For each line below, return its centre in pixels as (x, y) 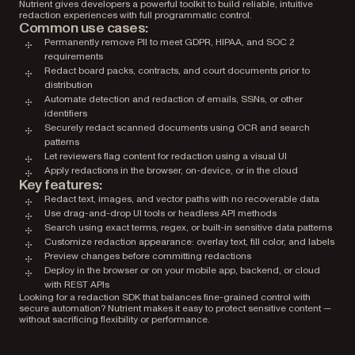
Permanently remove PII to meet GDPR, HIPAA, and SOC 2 (170, 42)
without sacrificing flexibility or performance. (115, 319)
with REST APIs (77, 284)
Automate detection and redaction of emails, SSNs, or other (174, 99)
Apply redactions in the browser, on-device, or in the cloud (171, 170)
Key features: (61, 185)
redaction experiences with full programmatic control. (136, 15)
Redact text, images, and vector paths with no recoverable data (182, 199)
